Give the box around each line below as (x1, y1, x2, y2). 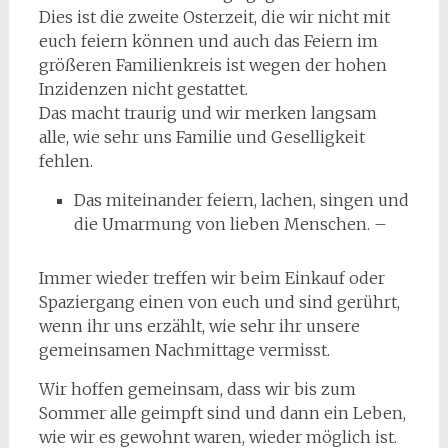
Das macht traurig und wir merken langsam (38, 103, 377, 124)
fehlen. (38, 151, 93, 172)
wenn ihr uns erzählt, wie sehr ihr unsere (38, 316, 360, 337)
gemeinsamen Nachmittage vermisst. (38, 340, 330, 361)
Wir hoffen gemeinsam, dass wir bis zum (38, 379, 356, 400)
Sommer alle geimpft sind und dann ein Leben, (38, 403, 406, 424)
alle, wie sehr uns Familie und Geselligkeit (38, 127, 365, 148)
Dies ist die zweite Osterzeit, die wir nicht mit (38, 7, 390, 28)
